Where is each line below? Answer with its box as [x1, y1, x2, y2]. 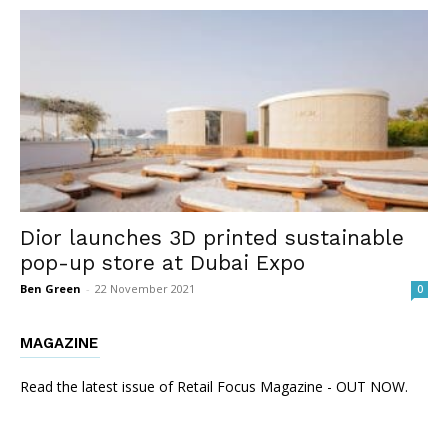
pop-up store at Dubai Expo [20, 249, 305, 275]
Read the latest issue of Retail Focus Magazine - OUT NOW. [20, 376, 408, 396]
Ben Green [20, 280, 81, 296]
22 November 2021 [95, 280, 195, 296]
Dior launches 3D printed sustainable [20, 224, 404, 250]
